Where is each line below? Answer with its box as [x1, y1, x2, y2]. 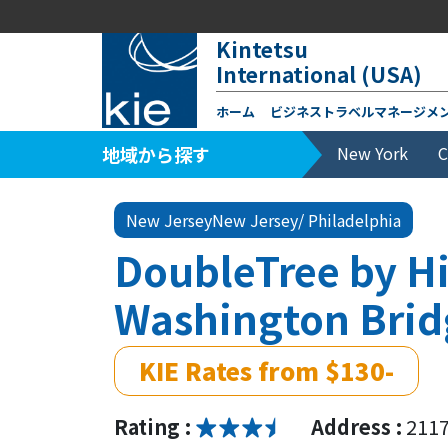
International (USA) [216, 59, 422, 89]
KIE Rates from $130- [139, 353, 394, 388]
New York [337, 141, 408, 165]
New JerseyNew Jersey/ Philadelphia [126, 208, 401, 232]
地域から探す [102, 141, 210, 167]
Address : [311, 412, 402, 441]
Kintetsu [216, 34, 308, 64]
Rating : [114, 412, 191, 441]
